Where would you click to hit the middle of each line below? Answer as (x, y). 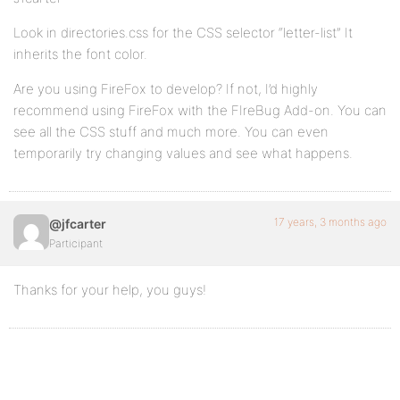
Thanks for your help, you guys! (110, 290)
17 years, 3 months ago (330, 222)
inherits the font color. (80, 54)
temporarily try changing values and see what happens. (183, 153)
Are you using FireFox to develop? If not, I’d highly (166, 89)
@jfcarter (78, 224)
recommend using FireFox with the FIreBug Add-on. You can (200, 110)
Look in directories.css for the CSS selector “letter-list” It (183, 33)
